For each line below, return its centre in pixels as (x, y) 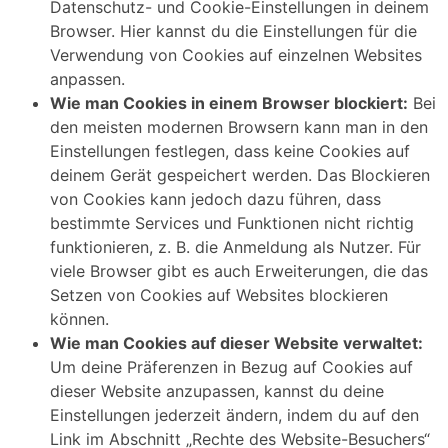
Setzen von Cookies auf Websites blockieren (219, 295)
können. (79, 319)
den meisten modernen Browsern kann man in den (239, 127)
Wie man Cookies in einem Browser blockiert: (229, 103)
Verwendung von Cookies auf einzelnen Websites (236, 55)
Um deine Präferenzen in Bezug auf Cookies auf (231, 367)
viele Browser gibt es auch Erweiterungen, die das (239, 271)
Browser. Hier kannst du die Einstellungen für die (233, 31)
